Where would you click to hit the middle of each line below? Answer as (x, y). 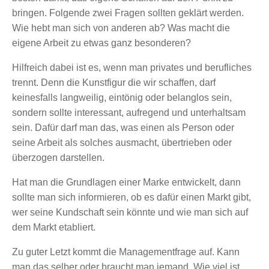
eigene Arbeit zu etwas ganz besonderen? (101, 43)
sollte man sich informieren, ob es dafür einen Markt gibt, (131, 197)
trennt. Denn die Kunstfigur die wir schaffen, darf (114, 82)
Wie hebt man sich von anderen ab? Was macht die (121, 28)
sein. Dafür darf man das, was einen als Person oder (123, 127)
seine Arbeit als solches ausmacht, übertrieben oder (122, 142)
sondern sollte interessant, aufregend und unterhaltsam (129, 112)
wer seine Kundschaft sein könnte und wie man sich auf (130, 212)
